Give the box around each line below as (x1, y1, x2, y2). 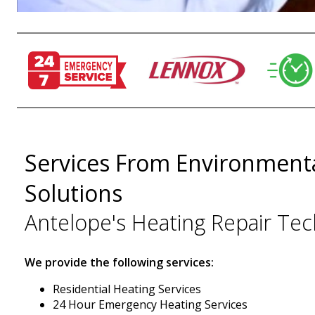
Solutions (24, 178, 122, 209)
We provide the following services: (24, 255, 214, 271)
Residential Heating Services (52, 281, 201, 297)
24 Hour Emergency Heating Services (52, 297, 247, 313)
